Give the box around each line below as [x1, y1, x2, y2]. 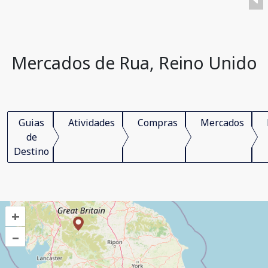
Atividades [68, 116, 115, 129]
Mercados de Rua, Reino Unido [11, 51, 257, 74]
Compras [138, 116, 178, 129]
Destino [14, 145, 49, 158]
